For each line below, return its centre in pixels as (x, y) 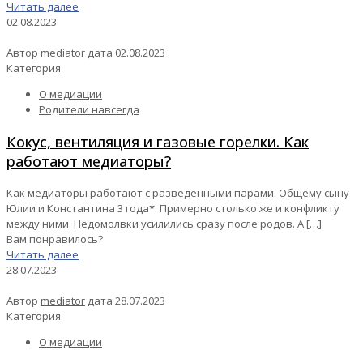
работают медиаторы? (89, 162)
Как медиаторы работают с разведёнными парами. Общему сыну (178, 193)
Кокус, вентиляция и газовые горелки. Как (158, 142)
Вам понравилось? (55, 239)
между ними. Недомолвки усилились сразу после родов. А (155, 224)
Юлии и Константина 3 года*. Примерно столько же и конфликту (173, 209)
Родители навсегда (89, 110)
